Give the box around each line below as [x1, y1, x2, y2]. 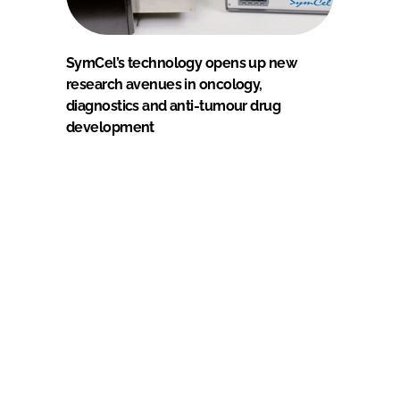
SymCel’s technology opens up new [66, 54, 297, 71]
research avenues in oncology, [66, 75, 262, 93]
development [66, 118, 154, 136]
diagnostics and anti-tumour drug [66, 96, 281, 114]
